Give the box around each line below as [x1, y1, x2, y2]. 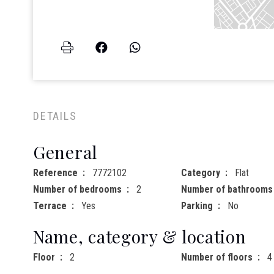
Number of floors [180, 251, 253, 264]
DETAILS [33, 109, 77, 123]
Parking [180, 200, 213, 212]
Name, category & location [33, 225, 246, 248]
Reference [33, 167, 78, 179]
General [33, 141, 97, 164]
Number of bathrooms [180, 183, 273, 196]
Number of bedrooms [33, 183, 122, 196]
